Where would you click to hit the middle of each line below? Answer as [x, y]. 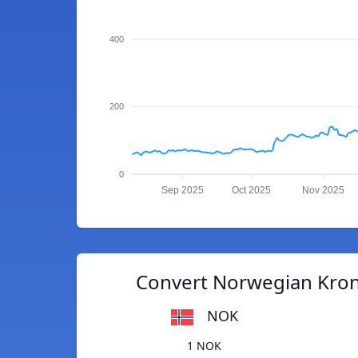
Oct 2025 [252, 191]
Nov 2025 [323, 191]
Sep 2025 [182, 191]
